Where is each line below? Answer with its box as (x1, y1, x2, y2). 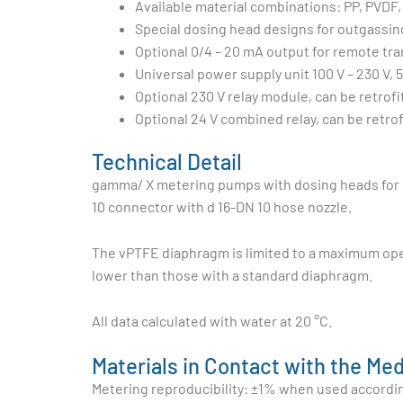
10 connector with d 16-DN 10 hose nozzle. (92, 198, 352, 216)
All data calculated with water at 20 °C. (92, 312, 332, 330)
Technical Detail (92, 148, 242, 175)
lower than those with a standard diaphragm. (92, 266, 372, 284)
